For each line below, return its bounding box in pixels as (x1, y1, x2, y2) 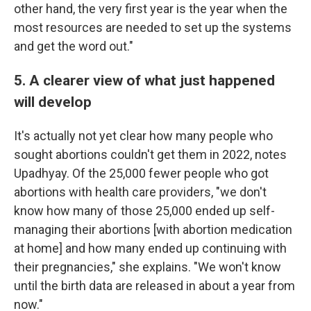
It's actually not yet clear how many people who (14, 128, 273, 143)
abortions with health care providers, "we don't (14, 185, 267, 199)
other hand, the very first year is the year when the (14, 1, 287, 16)
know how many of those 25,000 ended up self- (14, 203, 275, 218)
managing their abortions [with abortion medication (14, 222, 292, 237)
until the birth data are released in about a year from (14, 278, 295, 293)
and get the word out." (14, 39, 133, 53)
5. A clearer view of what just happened (14, 72, 275, 89)
